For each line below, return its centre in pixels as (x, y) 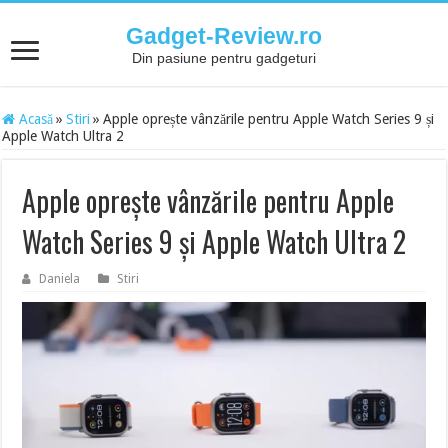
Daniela (60, 279)
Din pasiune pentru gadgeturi (224, 58)
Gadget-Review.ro (224, 36)
